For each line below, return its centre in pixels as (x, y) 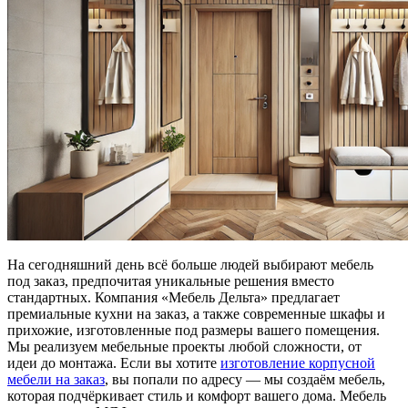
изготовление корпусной (298, 363)
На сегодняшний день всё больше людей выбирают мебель (190, 265)
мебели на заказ (56, 380)
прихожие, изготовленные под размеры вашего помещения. (194, 331)
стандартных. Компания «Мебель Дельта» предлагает (173, 298)
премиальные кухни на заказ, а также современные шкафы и (196, 314)
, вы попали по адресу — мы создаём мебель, (245, 380)
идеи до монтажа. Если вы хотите (114, 363)
